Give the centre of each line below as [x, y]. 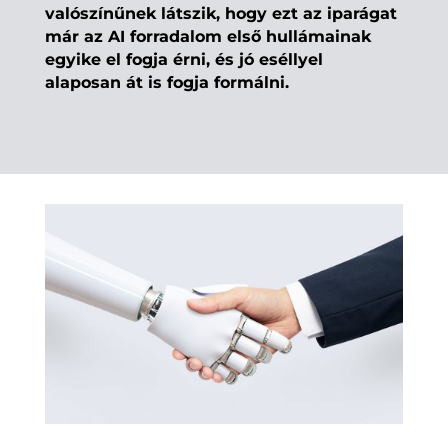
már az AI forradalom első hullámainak [207, 36]
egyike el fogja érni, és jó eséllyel [183, 59]
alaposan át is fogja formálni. [166, 82]
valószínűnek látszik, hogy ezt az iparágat [220, 13]
